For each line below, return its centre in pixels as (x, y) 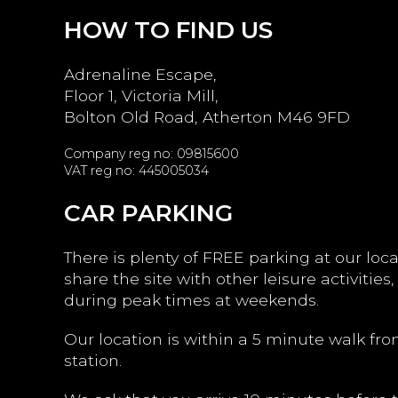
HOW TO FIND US (168, 30)
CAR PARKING (148, 213)
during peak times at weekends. (191, 300)
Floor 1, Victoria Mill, (141, 96)
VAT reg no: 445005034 (136, 171)
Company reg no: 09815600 (151, 154)
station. (93, 360)
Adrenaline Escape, (140, 74)
